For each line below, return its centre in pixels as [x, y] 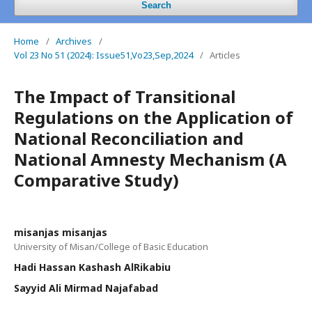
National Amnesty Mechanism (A [150, 159]
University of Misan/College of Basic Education [111, 246]
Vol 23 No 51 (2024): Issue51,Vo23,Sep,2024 [103, 55]
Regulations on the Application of [154, 117]
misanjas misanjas [61, 232]
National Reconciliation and [129, 138]
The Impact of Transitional [125, 96]
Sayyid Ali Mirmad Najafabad [86, 288]
